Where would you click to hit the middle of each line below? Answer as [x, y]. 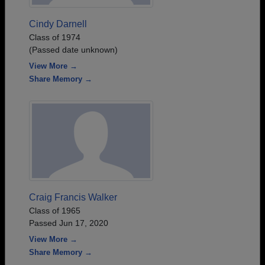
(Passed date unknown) [73, 50]
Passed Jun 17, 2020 [69, 223]
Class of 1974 [55, 37]
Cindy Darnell [58, 24]
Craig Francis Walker [73, 197]
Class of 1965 [55, 211]
